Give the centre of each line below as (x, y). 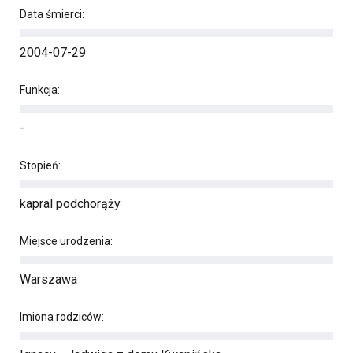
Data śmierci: (52, 14)
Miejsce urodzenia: (66, 241)
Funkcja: (40, 90)
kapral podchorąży (70, 204)
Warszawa (48, 279)
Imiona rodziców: (62, 317)
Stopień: (40, 165)
